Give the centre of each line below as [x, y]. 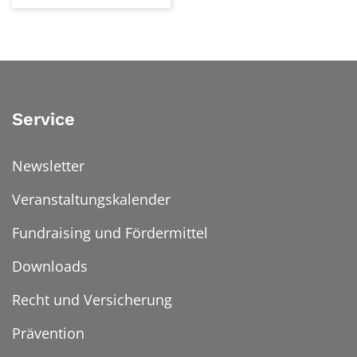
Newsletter [48, 166]
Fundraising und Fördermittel [110, 233]
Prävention [48, 333]
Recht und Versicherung [92, 300]
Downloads [50, 267]
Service [43, 120]
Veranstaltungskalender [91, 200]
